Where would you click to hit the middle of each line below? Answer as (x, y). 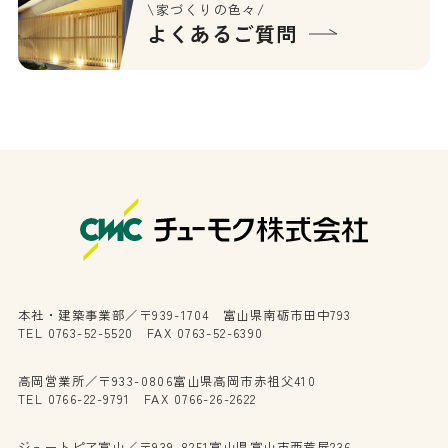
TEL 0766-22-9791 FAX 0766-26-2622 (137, 398)
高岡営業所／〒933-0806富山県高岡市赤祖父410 (167, 380)
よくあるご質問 (222, 34)
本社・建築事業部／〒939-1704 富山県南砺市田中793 (184, 314)
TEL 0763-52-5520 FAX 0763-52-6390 (140, 332)
